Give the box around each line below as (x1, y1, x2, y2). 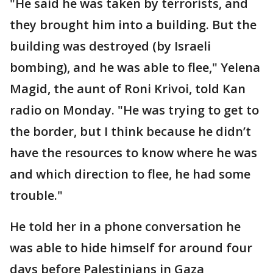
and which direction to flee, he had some (10, 165, 250, 182)
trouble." (10, 186, 63, 204)
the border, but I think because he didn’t (10, 122, 251, 140)
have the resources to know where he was (10, 144, 257, 161)
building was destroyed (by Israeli (10, 37, 211, 54)
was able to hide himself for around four (10, 239, 252, 256)
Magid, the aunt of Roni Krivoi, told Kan (10, 80, 246, 97)
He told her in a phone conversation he (10, 218, 241, 235)
